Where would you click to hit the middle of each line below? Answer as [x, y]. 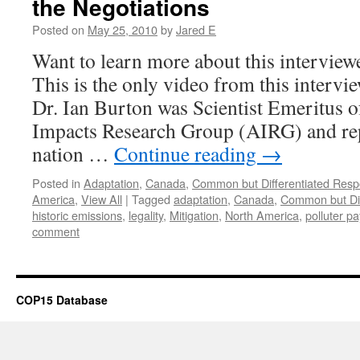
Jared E [196, 29]
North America [262, 215]
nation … [73, 153]
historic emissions [77, 215]
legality [146, 215]
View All [102, 199]
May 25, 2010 [123, 29]
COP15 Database [62, 300]
